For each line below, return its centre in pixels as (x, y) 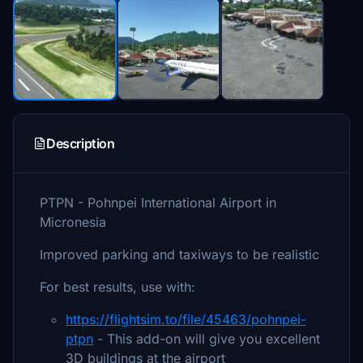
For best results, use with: (117, 287)
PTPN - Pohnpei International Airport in (158, 203)
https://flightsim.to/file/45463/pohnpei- (186, 319)
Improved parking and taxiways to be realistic (179, 254)
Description (81, 143)
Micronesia (73, 222)
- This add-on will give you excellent (207, 339)
